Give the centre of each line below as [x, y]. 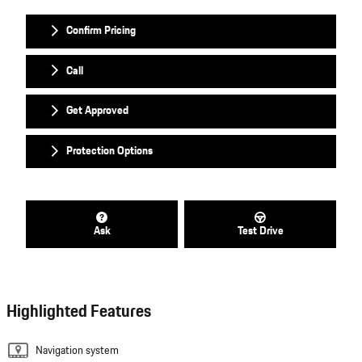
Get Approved [97, 111]
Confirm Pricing [101, 31]
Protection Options [109, 152]
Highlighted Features [79, 311]
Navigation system [77, 350]
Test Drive [260, 231]
